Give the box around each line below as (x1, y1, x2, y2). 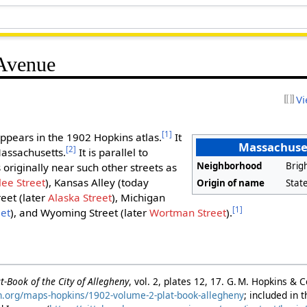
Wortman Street (149, 205, 227, 219)
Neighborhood (197, 159, 262, 172)
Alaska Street (48, 190, 112, 204)
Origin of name (197, 176, 265, 189)
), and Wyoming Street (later (10, 205, 150, 219)
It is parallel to (76, 145, 149, 159)
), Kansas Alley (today (45, 175, 149, 189)
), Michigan (112, 190, 166, 204)
